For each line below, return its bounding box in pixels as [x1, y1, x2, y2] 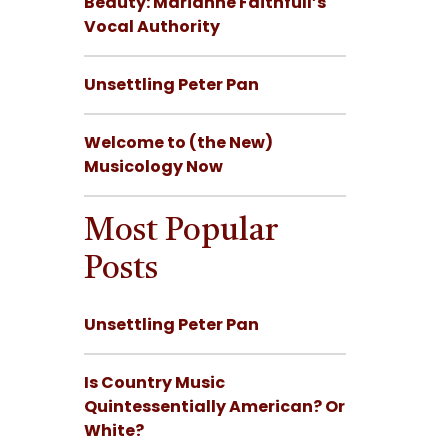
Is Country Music [83, 371, 225, 395]
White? [83, 419, 144, 443]
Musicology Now [83, 155, 223, 179]
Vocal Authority [83, 15, 220, 39]
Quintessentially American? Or [83, 395, 345, 419]
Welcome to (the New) [83, 131, 273, 155]
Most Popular [83, 216, 278, 249]
